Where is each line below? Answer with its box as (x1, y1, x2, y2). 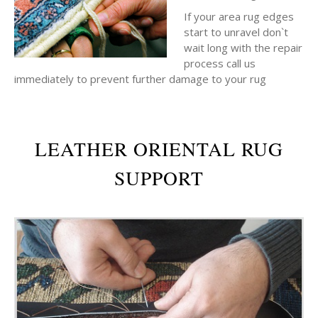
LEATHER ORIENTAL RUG (35, 136, 283, 162)
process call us (184, 56, 256, 70)
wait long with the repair (184, 40, 302, 55)
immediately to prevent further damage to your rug (14, 72, 266, 86)
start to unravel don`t (184, 25, 288, 39)
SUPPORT (114, 165, 204, 191)
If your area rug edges (184, 9, 294, 23)
